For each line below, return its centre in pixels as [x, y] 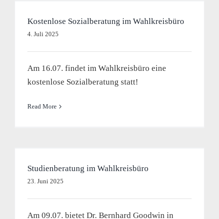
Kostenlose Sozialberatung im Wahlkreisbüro [106, 21]
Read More [42, 106]
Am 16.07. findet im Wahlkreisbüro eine [97, 68]
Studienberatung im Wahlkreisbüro [88, 168]
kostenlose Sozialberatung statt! [83, 82]
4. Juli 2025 [43, 34]
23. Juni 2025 [45, 181]
